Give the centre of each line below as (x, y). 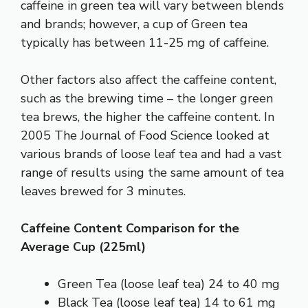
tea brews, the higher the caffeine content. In (147, 117)
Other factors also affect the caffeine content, (148, 79)
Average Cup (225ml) (83, 246)
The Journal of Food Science (133, 135)
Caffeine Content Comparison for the (130, 228)
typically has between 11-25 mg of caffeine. (145, 42)
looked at (241, 135)
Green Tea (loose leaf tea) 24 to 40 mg (169, 284)
